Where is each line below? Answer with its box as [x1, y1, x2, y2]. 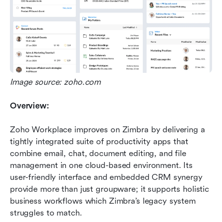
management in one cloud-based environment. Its [10, 160, 193, 170]
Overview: [10, 101, 49, 111]
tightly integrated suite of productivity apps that [10, 136, 188, 146]
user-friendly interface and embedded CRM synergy [10, 172, 203, 182]
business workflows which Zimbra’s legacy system [10, 196, 196, 206]
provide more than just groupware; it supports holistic [10, 184, 210, 194]
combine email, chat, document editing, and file [10, 148, 186, 158]
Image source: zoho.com [10, 77, 101, 87]
